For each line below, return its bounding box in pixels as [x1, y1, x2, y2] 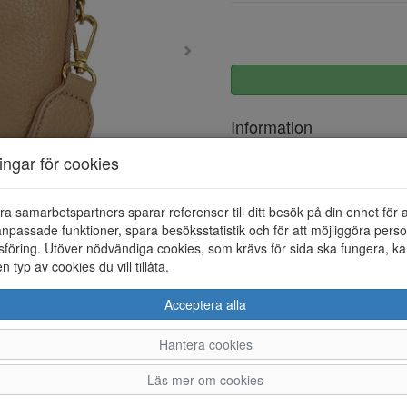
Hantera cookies [158, 334, 253, 353]
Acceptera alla [164, 294, 246, 313]
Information [231, 114, 313, 138]
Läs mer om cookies [147, 370, 263, 389]
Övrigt [238, 153, 273, 171]
